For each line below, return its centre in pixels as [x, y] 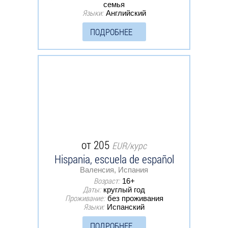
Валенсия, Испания [114, 169]
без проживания [135, 198]
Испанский [126, 207]
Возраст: [106, 180]
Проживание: [85, 198]
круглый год [124, 189]
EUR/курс [129, 145]
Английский [126, 13]
